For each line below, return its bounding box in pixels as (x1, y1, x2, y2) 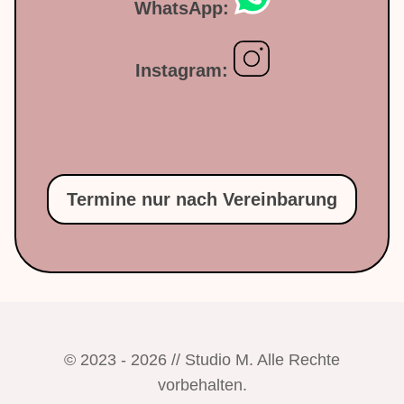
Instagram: (134, 60, 228, 81)
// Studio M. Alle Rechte (167, 351, 340, 370)
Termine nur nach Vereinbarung (67, 189, 337, 210)
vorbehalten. (157, 376, 247, 395)
